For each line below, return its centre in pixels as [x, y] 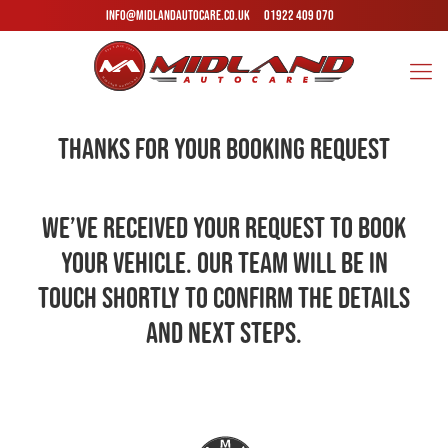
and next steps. [224, 332]
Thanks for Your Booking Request [224, 148]
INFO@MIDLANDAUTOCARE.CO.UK [178, 15]
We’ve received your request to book [224, 227]
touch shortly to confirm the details [224, 297]
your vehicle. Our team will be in [224, 262]
